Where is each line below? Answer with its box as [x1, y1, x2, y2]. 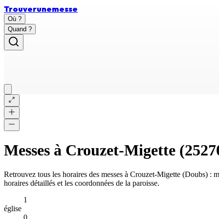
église [4, 204, 22, 213]
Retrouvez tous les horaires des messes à [4, 170, 130, 178]
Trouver [4, 4, 37, 14]
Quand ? [8, 25, 32, 33]
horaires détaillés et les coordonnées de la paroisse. [4, 178, 159, 187]
